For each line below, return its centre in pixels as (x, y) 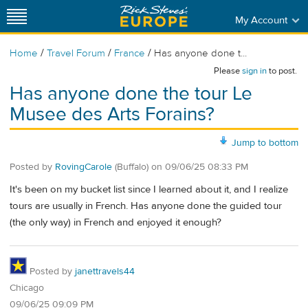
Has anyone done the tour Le (131, 94)
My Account (261, 20)
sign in (254, 71)
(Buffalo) (132, 167)
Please (228, 71)
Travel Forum (76, 53)
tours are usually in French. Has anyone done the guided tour (146, 206)
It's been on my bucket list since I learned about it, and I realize (149, 190)
